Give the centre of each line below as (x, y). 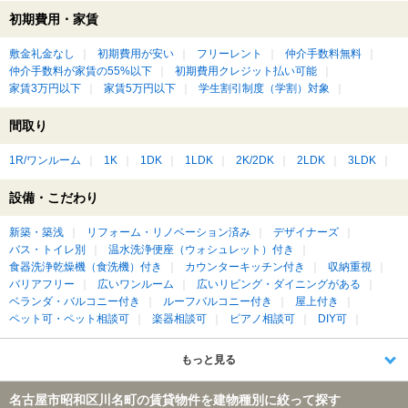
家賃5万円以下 (140, 88)
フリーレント (229, 53)
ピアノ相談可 (262, 318)
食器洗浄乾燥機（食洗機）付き (86, 266)
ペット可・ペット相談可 (69, 318)
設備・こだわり (54, 197)
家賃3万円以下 (45, 88)
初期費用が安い (136, 53)
